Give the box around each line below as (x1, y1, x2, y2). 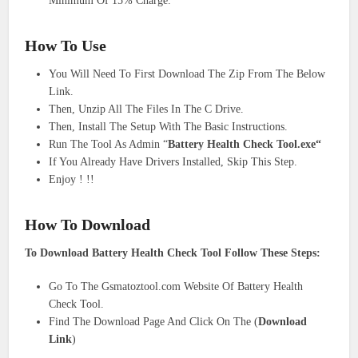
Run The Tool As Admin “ (49, 138, 169, 151)
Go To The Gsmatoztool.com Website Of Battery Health (49, 280, 304, 293)
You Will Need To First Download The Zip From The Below (49, 68, 326, 81)
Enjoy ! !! (49, 173, 95, 186)
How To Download (25, 216, 151, 234)
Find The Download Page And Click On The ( (49, 316, 259, 328)
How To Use (25, 37, 107, 55)
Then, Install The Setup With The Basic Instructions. (49, 121, 288, 133)
